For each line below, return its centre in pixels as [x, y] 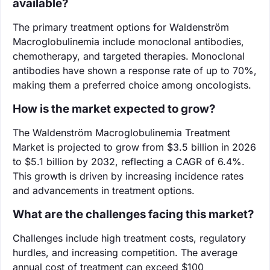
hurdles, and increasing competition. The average [125, 252]
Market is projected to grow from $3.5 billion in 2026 [134, 147]
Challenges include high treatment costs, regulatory [129, 238]
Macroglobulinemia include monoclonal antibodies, [128, 41]
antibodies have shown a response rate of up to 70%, [135, 70]
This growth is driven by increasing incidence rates [128, 176]
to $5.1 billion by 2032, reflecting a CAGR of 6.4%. [129, 161]
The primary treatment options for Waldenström [121, 27]
